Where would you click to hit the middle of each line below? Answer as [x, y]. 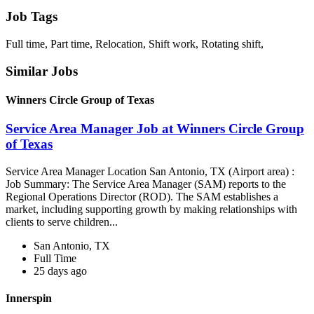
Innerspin [29, 299]
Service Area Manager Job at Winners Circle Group [155, 129]
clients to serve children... [63, 221]
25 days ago [60, 271]
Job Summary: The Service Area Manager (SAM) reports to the [146, 184]
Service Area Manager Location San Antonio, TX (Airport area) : [150, 171]
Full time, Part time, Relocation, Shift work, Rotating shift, [135, 43]
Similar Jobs [42, 71]
